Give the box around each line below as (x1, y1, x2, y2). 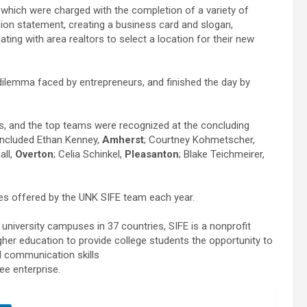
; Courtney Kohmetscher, (144, 134, 255, 147)
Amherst (102, 134, 144, 147)
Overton (15, 148, 53, 161)
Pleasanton (125, 148, 179, 161)
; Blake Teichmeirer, (179, 148, 265, 161)
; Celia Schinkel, (53, 148, 125, 161)
